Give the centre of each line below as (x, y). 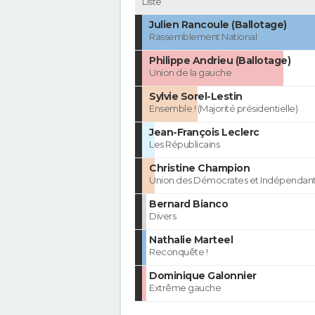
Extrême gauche (185, 288)
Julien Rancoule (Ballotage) (218, 25)
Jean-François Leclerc (204, 133)
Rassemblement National (203, 37)
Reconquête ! (178, 252)
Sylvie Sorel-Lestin (196, 97)
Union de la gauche (190, 73)
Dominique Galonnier (203, 276)
